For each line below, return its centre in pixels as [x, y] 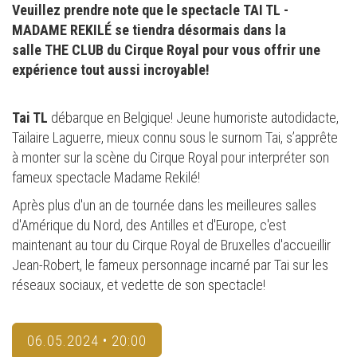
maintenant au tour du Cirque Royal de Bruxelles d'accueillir [171, 245]
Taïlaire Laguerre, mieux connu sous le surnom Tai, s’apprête [175, 138]
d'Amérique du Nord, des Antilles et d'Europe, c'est [149, 226]
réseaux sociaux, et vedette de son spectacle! [139, 285]
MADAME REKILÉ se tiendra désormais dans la [149, 30]
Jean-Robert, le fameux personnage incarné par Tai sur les [170, 265]
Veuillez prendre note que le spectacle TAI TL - [150, 10]
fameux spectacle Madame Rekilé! [108, 178]
